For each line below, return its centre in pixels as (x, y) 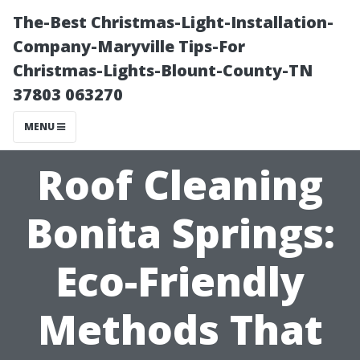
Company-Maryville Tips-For (129, 46)
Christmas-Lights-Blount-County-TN (163, 70)
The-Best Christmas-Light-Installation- (173, 22)
